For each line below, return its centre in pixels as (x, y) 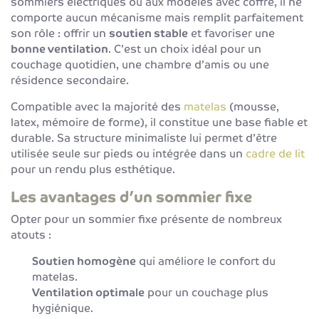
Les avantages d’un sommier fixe (131, 197)
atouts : (31, 234)
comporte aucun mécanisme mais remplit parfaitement (157, 17)
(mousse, (253, 106)
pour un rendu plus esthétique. (93, 169)
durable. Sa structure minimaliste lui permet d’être (144, 138)
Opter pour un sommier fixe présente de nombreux (146, 219)
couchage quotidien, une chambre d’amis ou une (140, 64)
